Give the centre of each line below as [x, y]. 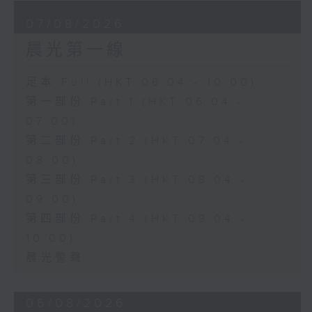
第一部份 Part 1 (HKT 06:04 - [135, 102]
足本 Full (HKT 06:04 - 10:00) [141, 83]
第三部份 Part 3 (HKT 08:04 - [136, 180]
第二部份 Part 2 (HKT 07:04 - [136, 141]
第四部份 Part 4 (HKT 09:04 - [136, 219]
